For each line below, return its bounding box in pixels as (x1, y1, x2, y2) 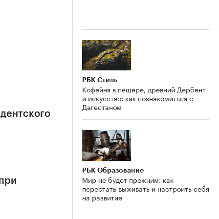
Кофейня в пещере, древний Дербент (82, 84, 206, 95)
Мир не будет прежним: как (82, 174, 174, 185)
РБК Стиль (82, 76, 117, 84)
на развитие (82, 192, 122, 203)
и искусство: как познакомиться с (82, 92, 193, 104)
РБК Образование (82, 167, 144, 174)
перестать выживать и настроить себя (82, 183, 209, 194)
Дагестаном (82, 101, 122, 112)
